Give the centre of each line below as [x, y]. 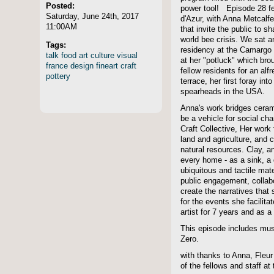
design [82, 65]
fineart [107, 65]
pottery [58, 76]
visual [127, 55]
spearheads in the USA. [223, 92]
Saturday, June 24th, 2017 [92, 16]
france [57, 65]
